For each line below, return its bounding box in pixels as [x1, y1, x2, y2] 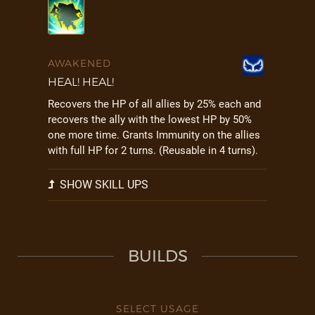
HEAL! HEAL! [48, 75, 114, 89]
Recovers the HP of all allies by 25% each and [48, 98, 261, 110]
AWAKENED [48, 57, 111, 70]
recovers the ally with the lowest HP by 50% [48, 113, 252, 126]
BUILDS [127, 246, 188, 266]
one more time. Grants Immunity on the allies [48, 129, 260, 141]
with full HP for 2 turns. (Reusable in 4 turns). [48, 144, 258, 157]
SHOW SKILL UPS [57, 178, 148, 191]
